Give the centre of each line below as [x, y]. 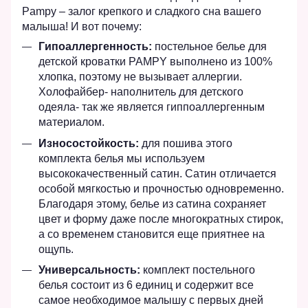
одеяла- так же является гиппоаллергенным [152, 107]
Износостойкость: [89, 143]
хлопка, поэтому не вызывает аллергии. [140, 77]
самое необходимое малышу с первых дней [151, 300]
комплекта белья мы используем [122, 158]
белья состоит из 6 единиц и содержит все [146, 285]
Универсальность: [89, 270]
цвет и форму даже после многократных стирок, [161, 219]
